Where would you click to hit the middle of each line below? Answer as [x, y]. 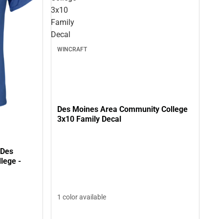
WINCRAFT [72, 49]
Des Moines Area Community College [122, 109]
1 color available [82, 197]
